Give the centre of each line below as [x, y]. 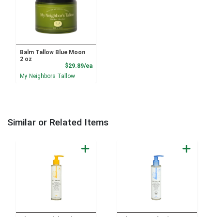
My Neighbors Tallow [47, 76]
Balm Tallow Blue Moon [52, 52]
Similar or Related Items [58, 123]
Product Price [111, 65]
